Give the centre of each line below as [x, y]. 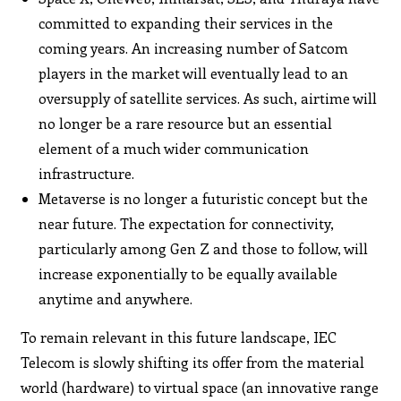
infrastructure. [87, 173]
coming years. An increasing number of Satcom [194, 47]
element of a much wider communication [174, 148]
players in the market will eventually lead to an [194, 73]
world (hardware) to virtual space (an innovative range [200, 387]
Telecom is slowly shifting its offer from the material [193, 362]
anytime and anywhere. [116, 298]
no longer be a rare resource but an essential [186, 123]
